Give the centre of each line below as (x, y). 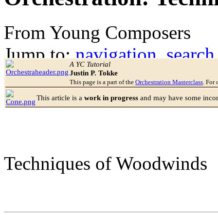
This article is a (60, 97)
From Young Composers (97, 32)
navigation (116, 54)
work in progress (111, 97)
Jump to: (40, 54)
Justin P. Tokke (94, 73)
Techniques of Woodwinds (106, 163)
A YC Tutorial (90, 64)
